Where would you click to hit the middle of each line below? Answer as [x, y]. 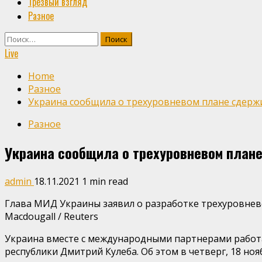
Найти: [20, 38]
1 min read [105, 181]
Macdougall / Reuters [51, 216]
